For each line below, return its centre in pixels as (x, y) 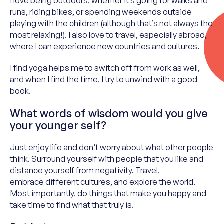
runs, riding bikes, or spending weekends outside (101, 12)
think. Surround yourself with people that (85, 159)
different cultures (78, 182)
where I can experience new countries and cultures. (105, 46)
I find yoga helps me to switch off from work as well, (105, 68)
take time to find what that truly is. (72, 205)
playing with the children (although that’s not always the (111, 23)
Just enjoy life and (44, 147)
